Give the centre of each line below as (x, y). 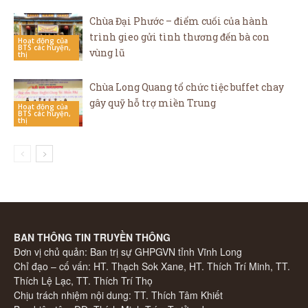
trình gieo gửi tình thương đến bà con (179, 37)
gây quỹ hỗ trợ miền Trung (153, 103)
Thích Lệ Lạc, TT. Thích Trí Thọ (83, 280)
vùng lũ (107, 53)
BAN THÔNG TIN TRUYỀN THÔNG (92, 237)
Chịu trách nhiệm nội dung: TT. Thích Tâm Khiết (118, 295)
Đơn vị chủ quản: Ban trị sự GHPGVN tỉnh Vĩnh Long (128, 252)
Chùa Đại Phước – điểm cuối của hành (179, 21)
